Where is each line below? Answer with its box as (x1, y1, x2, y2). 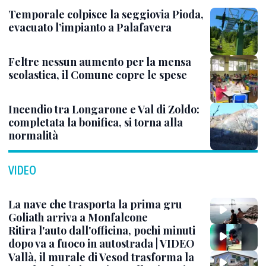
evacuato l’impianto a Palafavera (8, 20, 172, 35)
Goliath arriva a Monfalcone (8, 210, 148, 225)
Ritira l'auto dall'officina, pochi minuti (8, 223, 195, 238)
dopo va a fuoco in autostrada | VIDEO (8, 236, 195, 251)
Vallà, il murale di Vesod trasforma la (8, 249, 194, 264)
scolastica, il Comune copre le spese (8, 68, 187, 83)
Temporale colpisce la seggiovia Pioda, (8, 7, 204, 22)
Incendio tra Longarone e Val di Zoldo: (8, 102, 199, 117)
